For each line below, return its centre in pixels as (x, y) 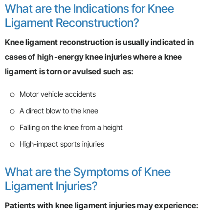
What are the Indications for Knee (89, 9)
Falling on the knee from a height (71, 128)
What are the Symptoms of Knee (88, 172)
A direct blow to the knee (59, 111)
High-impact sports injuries (63, 144)
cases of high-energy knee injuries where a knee (94, 57)
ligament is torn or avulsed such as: (69, 72)
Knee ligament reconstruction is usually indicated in (99, 42)
